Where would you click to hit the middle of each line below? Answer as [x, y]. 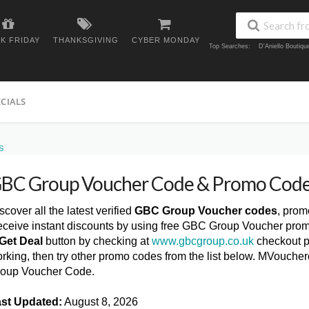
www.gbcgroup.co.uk [203, 241]
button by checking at [97, 241]
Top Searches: [230, 47]
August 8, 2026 [100, 302]
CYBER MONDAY [166, 40]
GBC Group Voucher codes [206, 211]
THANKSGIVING [86, 40]
